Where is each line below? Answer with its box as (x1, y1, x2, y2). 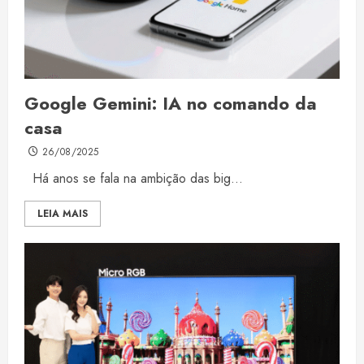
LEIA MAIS (37, 206, 88, 222)
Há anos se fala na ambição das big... (24, 169, 243, 188)
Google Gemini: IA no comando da (24, 90, 317, 117)
